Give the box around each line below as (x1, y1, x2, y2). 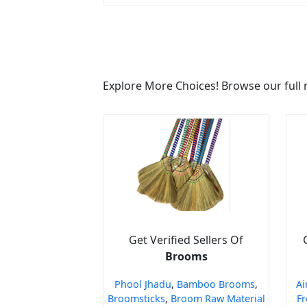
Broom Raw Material (170, 291, 265, 305)
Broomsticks (107, 291, 165, 305)
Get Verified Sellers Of (129, 232, 243, 247)
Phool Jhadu (114, 277, 171, 291)
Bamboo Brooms (177, 277, 255, 291)
